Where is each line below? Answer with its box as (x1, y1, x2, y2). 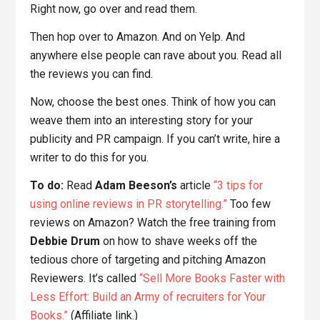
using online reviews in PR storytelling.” (30, 197, 228, 211)
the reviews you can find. (30, 67, 154, 81)
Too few (227, 197, 271, 211)
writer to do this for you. (30, 151, 149, 165)
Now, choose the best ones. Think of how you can (30, 95, 276, 109)
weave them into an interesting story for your (30, 114, 254, 128)
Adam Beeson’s (95, 179, 178, 193)
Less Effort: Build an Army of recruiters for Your (30, 290, 266, 304)
